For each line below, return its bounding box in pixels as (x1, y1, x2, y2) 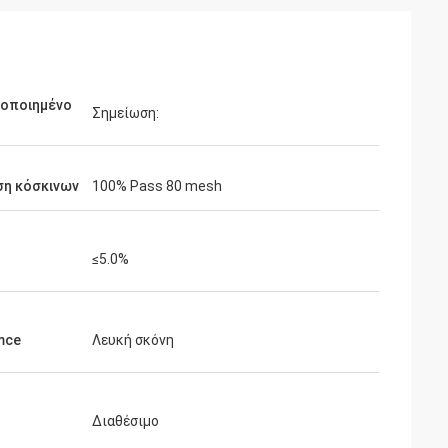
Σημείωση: (92, 105, 159, 121)
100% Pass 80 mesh (92, 178, 222, 194)
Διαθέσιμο (92, 413, 159, 429)
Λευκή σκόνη (92, 332, 174, 348)
